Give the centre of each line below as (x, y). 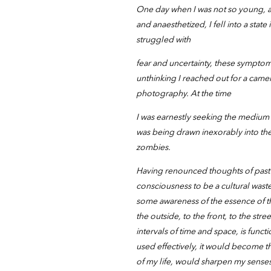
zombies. (154, 147)
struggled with (164, 39)
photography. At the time (184, 93)
